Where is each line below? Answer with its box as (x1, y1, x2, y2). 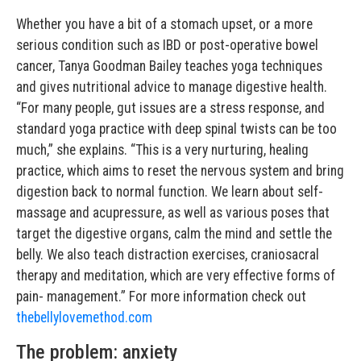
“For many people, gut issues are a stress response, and (16, 100, 325, 117)
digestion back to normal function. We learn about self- (16, 184, 323, 201)
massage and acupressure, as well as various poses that (16, 205, 330, 222)
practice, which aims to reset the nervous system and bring (16, 163, 344, 180)
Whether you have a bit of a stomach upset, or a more (16, 16, 313, 33)
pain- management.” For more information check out (16, 288, 306, 305)
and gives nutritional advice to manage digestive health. (16, 79, 327, 96)
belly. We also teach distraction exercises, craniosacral (16, 247, 319, 263)
